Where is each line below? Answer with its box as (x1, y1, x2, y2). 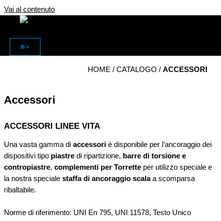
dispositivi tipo (4, 151, 51, 160)
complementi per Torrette (54, 163, 141, 171)
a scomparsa (150, 174, 195, 183)
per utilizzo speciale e (141, 163, 212, 171)
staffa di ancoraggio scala (62, 174, 150, 183)
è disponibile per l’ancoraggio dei (106, 140, 212, 148)
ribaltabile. (4, 185, 36, 194)
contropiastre (4, 163, 50, 171)
